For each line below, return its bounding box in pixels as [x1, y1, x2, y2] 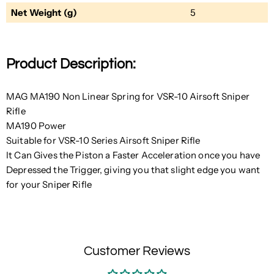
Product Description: [6, 57, 136, 72]
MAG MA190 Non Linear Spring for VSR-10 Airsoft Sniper [6, 91, 250, 103]
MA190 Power [6, 120, 67, 132]
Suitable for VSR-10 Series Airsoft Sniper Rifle [6, 135, 201, 147]
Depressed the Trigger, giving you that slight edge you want [6, 164, 261, 176]
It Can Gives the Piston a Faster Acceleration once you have [6, 149, 261, 161]
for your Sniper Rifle [6, 179, 92, 191]
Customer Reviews [84, 245, 190, 258]
